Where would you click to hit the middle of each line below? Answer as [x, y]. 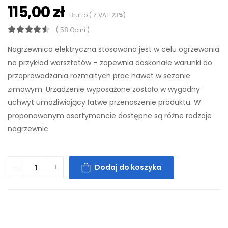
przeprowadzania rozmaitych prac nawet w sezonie [99, 76]
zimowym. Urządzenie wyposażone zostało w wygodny [104, 89]
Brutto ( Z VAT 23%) [95, 15]
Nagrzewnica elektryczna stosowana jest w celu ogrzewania [113, 49]
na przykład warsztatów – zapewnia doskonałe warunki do [110, 62]
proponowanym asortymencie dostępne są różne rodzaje [110, 115]
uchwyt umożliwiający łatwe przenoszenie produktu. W [104, 102]
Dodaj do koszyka [128, 168]
